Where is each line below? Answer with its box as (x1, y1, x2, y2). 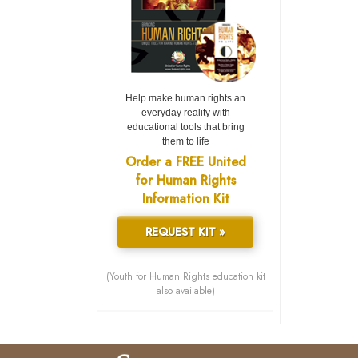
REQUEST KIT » (145, 224, 225, 241)
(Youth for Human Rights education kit (105, 269, 265, 284)
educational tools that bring (126, 121, 245, 133)
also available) (156, 284, 215, 299)
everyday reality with (141, 107, 230, 119)
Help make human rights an (125, 93, 245, 105)
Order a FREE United (125, 153, 246, 172)
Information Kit (141, 189, 229, 209)
